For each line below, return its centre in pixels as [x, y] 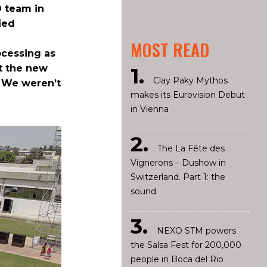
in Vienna [149, 109]
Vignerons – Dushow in [178, 163]
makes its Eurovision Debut [187, 95]
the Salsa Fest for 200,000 [186, 245]
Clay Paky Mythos [190, 80]
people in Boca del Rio [177, 259]
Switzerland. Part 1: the [178, 177]
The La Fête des [191, 148]
